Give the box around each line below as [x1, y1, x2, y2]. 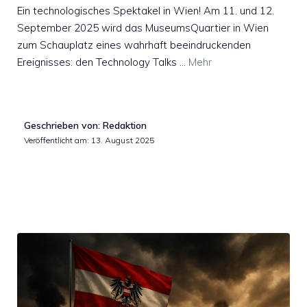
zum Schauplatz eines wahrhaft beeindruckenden [17, 38, 251, 52]
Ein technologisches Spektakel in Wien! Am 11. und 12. [17, 4, 274, 18]
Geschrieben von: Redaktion [24, 119, 147, 132]
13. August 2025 [91, 134, 154, 145]
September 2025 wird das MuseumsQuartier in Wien [17, 21, 269, 35]
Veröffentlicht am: [24, 134, 91, 145]
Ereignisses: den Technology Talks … [17, 56, 188, 69]
